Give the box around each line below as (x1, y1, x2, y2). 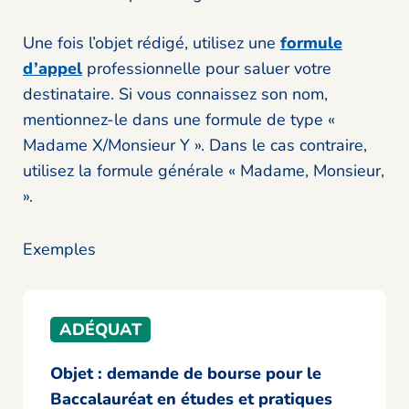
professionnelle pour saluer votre (82, 58, 331, 80)
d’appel (23, 58, 82, 80)
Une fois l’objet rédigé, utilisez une (23, 32, 280, 55)
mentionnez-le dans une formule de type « (23, 109, 335, 131)
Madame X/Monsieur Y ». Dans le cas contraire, (23, 134, 367, 157)
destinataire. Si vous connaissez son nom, (23, 83, 328, 106)
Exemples (23, 238, 96, 261)
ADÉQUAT (59, 319, 142, 341)
